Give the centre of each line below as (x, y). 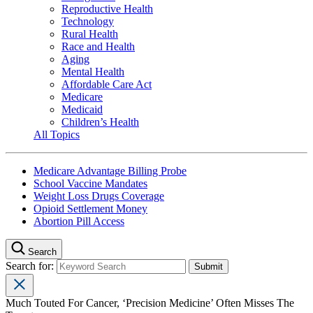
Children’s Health (100, 122)
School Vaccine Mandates (90, 183)
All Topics (57, 134)
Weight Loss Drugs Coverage (99, 196)
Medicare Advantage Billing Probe (110, 170)
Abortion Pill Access (79, 221)
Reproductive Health (107, 8)
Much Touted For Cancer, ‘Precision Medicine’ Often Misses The (150, 303)
